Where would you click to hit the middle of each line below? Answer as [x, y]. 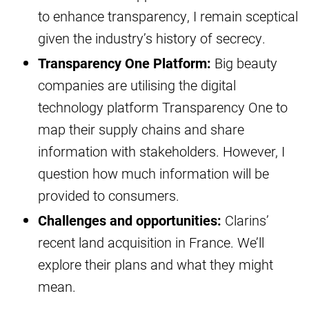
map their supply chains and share [141, 129]
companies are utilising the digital [137, 85]
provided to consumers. [109, 196]
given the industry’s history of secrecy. [152, 38]
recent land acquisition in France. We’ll [151, 242]
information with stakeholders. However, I [161, 151]
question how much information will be [153, 173]
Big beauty [244, 63]
